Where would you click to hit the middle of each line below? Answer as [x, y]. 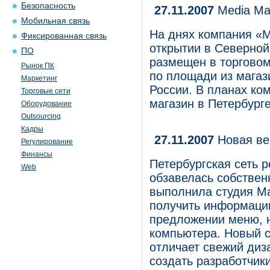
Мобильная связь [55, 21]
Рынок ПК [38, 66]
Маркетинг [39, 78]
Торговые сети [46, 91]
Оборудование [46, 104]
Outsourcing [41, 116]
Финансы [37, 154]
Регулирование [47, 142]
